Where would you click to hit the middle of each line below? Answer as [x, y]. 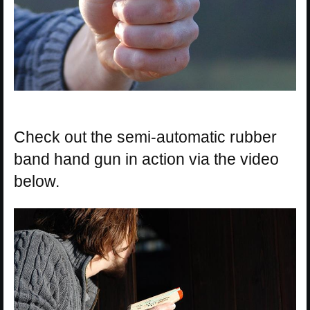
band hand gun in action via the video [146, 159]
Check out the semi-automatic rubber [145, 137]
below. [37, 182]
